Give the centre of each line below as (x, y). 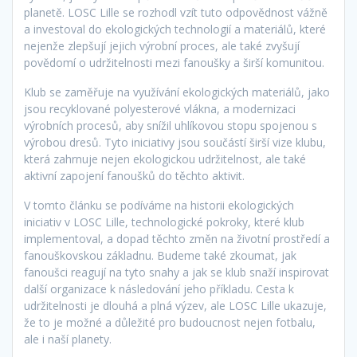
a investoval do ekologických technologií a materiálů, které (175, 29)
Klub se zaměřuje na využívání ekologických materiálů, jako (177, 92)
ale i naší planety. (68, 339)
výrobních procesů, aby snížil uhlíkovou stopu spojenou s (171, 126)
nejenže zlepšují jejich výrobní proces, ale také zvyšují (162, 46)
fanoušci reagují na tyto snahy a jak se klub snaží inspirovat (177, 273)
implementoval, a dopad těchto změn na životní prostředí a (177, 239)
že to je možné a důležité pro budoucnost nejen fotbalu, (170, 323)
